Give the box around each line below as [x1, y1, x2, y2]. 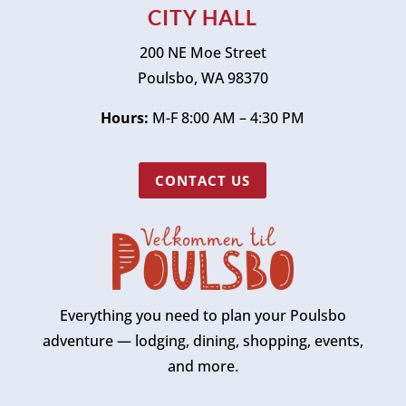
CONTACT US [155, 170, 251, 189]
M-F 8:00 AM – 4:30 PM [149, 108, 305, 129]
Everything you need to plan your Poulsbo [59, 305, 346, 326]
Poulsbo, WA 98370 [137, 68, 268, 89]
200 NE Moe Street [139, 43, 266, 63]
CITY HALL [148, 5, 258, 31]
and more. [167, 356, 238, 377]
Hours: [101, 108, 150, 129]
